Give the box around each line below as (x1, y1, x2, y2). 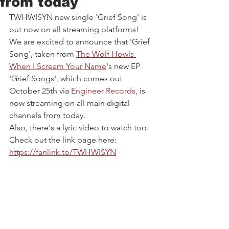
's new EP (106, 61, 142, 72)
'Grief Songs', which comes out (9, 74, 124, 84)
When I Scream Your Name (9, 61, 106, 72)
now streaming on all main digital (9, 98, 132, 108)
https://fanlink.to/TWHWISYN (9, 147, 116, 157)
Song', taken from (9, 49, 76, 59)
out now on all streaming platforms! (9, 25, 139, 35)
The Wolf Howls (76, 49, 136, 59)
